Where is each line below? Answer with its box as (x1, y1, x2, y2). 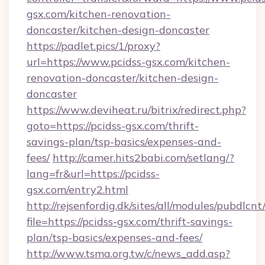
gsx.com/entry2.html (27, 183, 128, 196)
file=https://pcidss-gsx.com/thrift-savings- (27, 215, 232, 228)
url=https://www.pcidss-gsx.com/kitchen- (27, 55, 230, 69)
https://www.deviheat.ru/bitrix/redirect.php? (27, 103, 246, 117)
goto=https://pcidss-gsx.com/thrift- (27, 119, 199, 132)
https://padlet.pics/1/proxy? (27, 39, 160, 53)
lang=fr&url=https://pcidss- (27, 167, 160, 180)
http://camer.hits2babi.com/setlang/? (53, 151, 234, 164)
